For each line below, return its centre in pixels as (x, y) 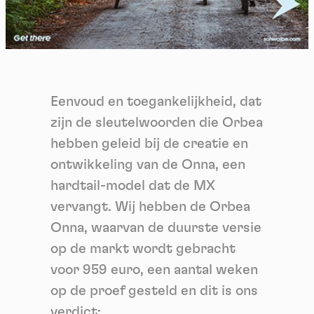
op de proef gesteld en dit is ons (154, 291)
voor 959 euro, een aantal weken (154, 269)
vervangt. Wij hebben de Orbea (150, 206)
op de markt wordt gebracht (143, 248)
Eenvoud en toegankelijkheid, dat (156, 101)
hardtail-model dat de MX (132, 185)
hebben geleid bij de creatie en (149, 143)
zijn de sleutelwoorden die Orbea (157, 122)
